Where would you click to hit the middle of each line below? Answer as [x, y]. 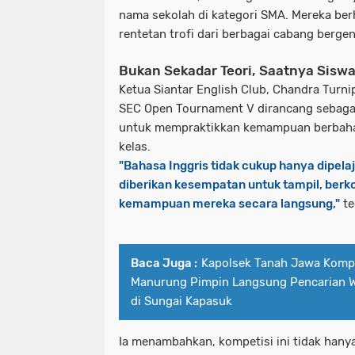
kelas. [135, 146]
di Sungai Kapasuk [181, 301]
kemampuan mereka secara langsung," [229, 203]
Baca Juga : [164, 263]
